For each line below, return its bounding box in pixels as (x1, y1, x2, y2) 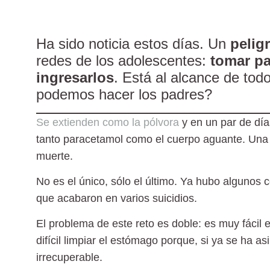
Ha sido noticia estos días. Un (36, 35, 230, 52)
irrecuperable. (36, 251, 102, 264)
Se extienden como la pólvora (36, 116, 182, 128)
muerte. (36, 149, 73, 162)
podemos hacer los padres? (36, 86, 212, 102)
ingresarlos (36, 69, 114, 86)
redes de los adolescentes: (36, 52, 210, 69)
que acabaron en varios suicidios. (36, 192, 197, 204)
